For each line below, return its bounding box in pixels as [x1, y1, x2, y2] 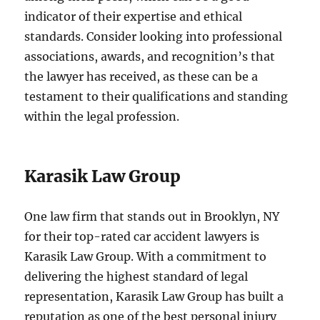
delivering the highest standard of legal [24, 269, 249, 284]
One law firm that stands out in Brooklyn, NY [24, 209, 280, 224]
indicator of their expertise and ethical [24, 9, 243, 24]
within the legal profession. [24, 109, 180, 124]
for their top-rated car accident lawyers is [24, 229, 260, 244]
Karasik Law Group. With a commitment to [24, 249, 267, 264]
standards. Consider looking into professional [24, 29, 283, 44]
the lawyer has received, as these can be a [24, 69, 259, 84]
